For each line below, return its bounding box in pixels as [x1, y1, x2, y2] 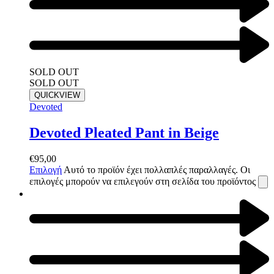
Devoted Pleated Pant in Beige [29, 125, 219, 141]
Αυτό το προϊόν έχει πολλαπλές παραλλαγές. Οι [64, 165, 250, 176]
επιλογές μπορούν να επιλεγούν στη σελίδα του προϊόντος [29, 176, 258, 187]
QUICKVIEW [34, 91, 80, 100]
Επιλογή [29, 165, 62, 176]
